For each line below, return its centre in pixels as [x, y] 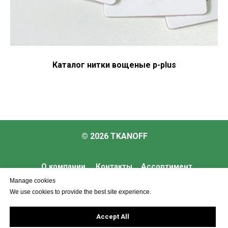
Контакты [114, 167]
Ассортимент [167, 167]
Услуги [115, 192]
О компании [63, 167]
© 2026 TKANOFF [114, 136]
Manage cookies [33, 181]
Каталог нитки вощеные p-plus [114, 65]
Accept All [113, 217]
